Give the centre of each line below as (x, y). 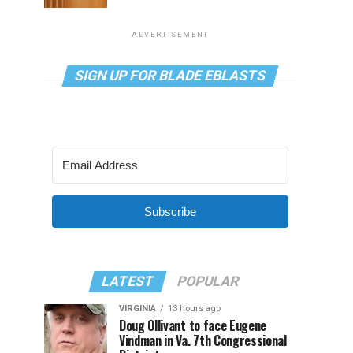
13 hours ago (194, 308)
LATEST (128, 281)
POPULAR (208, 281)
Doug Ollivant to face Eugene (193, 325)
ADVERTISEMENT (170, 35)
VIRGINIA (137, 308)
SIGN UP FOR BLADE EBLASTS (170, 76)
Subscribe (170, 212)
